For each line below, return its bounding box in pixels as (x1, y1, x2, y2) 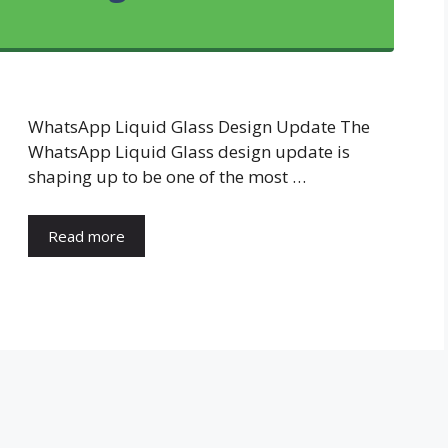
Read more (48, 225, 125, 246)
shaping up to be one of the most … (28, 165, 306, 189)
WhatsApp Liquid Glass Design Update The (28, 115, 370, 139)
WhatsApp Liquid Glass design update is (28, 140, 350, 164)
